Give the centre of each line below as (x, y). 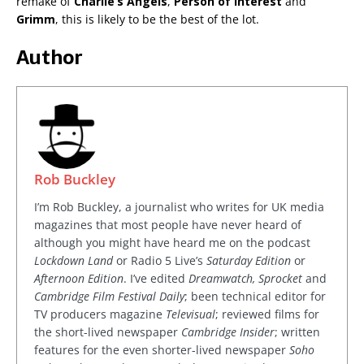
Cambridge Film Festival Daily (109, 297)
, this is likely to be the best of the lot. (157, 19)
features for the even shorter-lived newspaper (162, 350)
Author (49, 58)
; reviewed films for (267, 314)
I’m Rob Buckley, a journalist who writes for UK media (179, 207)
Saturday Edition (249, 261)
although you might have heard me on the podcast (172, 243)
